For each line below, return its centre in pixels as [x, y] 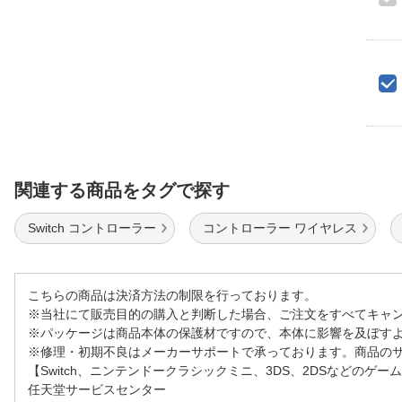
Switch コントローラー [92, 228]
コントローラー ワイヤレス [280, 228]
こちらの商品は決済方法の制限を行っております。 [172, 295]
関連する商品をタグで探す [122, 190]
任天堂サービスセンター [97, 389]
